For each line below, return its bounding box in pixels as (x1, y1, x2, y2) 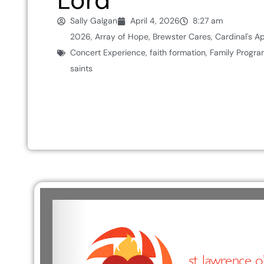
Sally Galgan (70, 15, 117, 27)
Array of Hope (95, 31, 148, 42)
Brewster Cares (153, 31, 211, 42)
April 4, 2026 (130, 15, 180, 27)
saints (70, 63, 93, 74)
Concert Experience (70, 47, 146, 58)
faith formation (150, 47, 206, 58)
